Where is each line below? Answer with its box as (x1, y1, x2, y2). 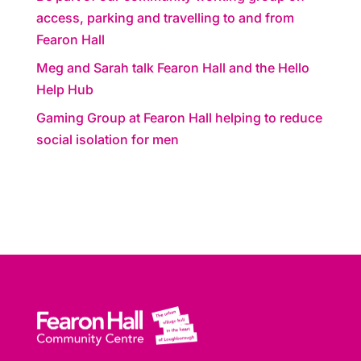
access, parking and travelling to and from (35, 9, 294, 26)
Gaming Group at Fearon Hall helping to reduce (35, 109, 322, 126)
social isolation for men (35, 131, 179, 147)
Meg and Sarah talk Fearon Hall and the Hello (35, 59, 309, 76)
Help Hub (35, 81, 93, 98)
